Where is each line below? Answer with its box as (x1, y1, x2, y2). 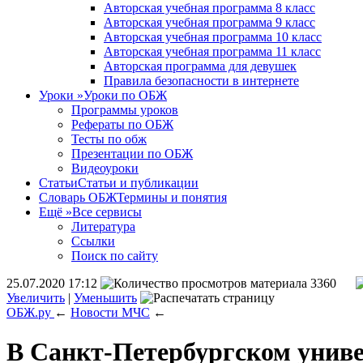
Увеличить (6, 291, 65, 305)
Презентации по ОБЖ (71, 147, 193, 160)
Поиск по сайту (71, 249, 158, 263)
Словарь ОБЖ (39, 190, 117, 204)
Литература (71, 220, 135, 233)
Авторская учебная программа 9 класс (104, 15, 315, 29)
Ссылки (71, 234, 115, 248)
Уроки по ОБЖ (83, 88, 167, 102)
